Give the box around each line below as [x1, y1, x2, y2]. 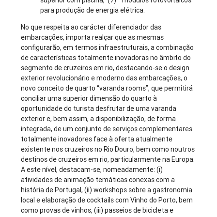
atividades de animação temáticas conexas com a [21, 175, 175, 185]
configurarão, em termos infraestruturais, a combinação [21, 43, 194, 52]
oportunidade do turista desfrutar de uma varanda [21, 104, 177, 113]
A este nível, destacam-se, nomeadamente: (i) [21, 165, 163, 174]
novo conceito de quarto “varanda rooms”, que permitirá [21, 84, 193, 93]
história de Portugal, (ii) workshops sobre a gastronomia [21, 186, 193, 195]
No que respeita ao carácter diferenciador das [21, 23, 162, 32]
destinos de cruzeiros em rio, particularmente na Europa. [21, 155, 195, 164]
